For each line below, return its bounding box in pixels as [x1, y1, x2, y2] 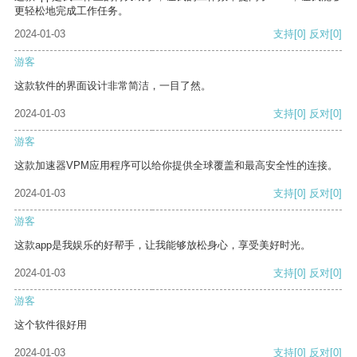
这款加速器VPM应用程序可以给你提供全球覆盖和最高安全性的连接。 [14, 159, 338, 172]
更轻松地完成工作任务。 [14, 5, 128, 18]
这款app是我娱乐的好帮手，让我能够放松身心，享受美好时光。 [14, 239, 311, 252]
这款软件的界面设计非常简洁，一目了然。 [14, 80, 211, 92]
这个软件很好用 [14, 319, 87, 331]
